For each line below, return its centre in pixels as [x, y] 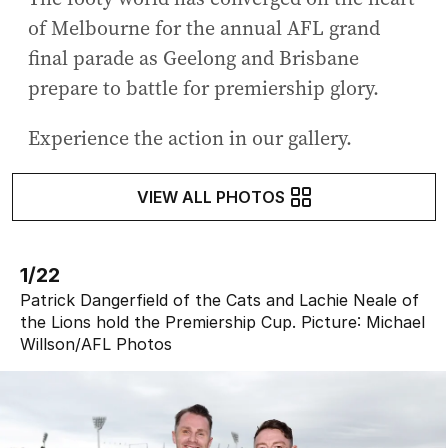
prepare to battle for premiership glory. [203, 87]
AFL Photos [126, 343]
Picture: [331, 321]
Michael [395, 321]
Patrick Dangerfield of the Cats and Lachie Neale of [219, 299]
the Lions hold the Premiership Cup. [158, 321]
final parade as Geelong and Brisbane [193, 57]
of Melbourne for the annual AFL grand [204, 27]
